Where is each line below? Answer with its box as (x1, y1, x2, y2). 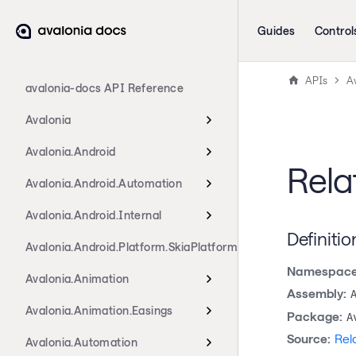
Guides (257, 24, 296, 37)
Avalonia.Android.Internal (25, 208, 162, 222)
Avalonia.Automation (25, 335, 137, 349)
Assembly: (286, 286, 346, 301)
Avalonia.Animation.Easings (25, 304, 173, 317)
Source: (286, 331, 331, 346)
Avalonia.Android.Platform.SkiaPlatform (25, 240, 238, 253)
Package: (286, 308, 342, 323)
